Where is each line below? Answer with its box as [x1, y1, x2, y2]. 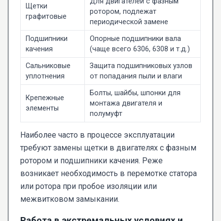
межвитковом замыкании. [20, 194, 119, 204]
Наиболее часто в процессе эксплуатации [20, 130, 175, 140]
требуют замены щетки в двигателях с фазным [20, 143, 196, 153]
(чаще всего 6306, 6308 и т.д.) [89, 45, 190, 54]
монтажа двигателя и [89, 99, 162, 108]
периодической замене [89, 18, 168, 27]
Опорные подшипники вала [89, 35, 181, 43]
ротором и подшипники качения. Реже [20, 156, 163, 166]
